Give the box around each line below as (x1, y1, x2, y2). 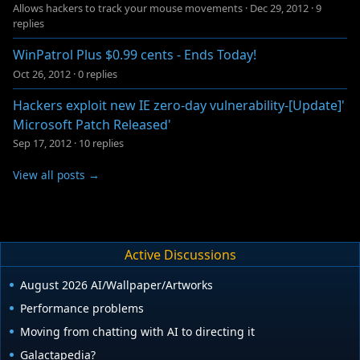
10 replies (79, 136, 124, 151)
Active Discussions (124, 245, 236, 264)
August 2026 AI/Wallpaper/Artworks (20, 277, 213, 293)
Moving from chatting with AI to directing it (20, 324, 255, 340)
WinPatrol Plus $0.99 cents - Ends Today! (13, 46, 256, 64)
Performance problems (20, 301, 144, 317)
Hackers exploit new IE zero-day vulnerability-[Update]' (13, 96, 345, 114)
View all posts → (13, 167, 100, 183)
